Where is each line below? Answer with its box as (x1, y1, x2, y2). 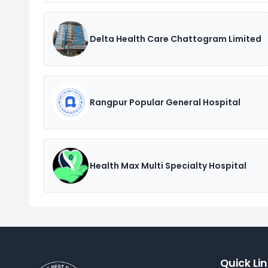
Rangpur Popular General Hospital (90, 96, 240, 108)
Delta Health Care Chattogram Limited (90, 33, 261, 45)
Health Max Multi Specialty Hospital (90, 160, 246, 172)
